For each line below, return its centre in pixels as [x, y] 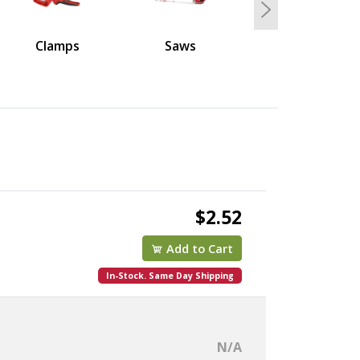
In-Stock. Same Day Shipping [170, 275]
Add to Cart [198, 248]
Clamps [58, 45]
